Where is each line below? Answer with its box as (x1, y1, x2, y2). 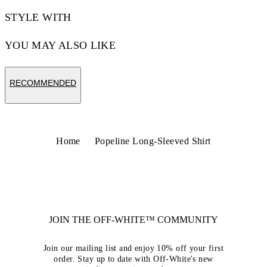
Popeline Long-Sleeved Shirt (94, 136, 211, 146)
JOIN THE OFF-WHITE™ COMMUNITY (49, 215, 218, 225)
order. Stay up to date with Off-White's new (54, 254, 213, 263)
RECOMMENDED (10, 78, 76, 88)
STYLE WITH (5, 11, 72, 23)
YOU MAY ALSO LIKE (5, 39, 116, 51)
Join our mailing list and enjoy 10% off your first (43, 244, 223, 253)
